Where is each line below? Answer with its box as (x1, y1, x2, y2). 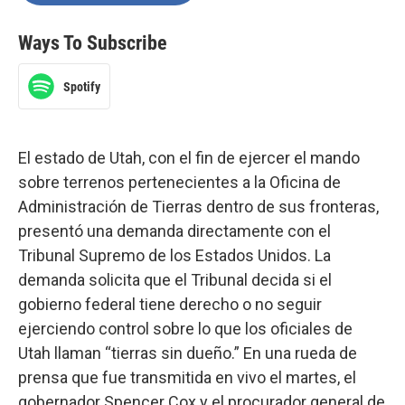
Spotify (63, 79, 100, 94)
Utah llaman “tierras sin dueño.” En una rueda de (18, 344, 357, 363)
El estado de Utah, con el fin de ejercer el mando (18, 148, 360, 168)
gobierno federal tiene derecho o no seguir (18, 295, 322, 315)
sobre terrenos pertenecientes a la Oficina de (18, 173, 341, 193)
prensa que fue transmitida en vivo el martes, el (18, 368, 356, 388)
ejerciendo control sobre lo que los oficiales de (18, 319, 353, 339)
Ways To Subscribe (18, 32, 167, 55)
